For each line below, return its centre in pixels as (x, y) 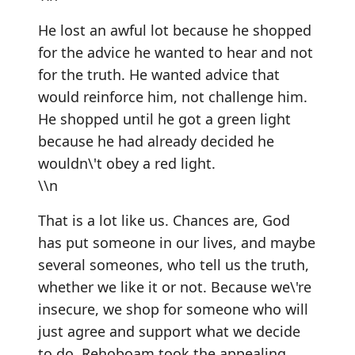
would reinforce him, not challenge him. (173, 97)
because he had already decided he (156, 141)
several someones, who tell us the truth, (174, 265)
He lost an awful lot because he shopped (175, 30)
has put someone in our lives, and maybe (177, 242)
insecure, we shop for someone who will (173, 309)
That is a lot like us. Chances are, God (164, 220)
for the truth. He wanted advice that (159, 74)
